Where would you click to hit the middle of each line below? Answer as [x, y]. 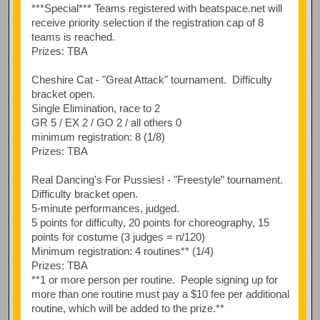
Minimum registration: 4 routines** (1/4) [122, 251]
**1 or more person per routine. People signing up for [154, 279]
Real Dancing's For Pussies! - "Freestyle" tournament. [158, 179]
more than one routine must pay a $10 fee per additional [160, 294]
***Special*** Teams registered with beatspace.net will [156, 8]
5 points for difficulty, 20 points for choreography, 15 [150, 222]
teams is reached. [73, 36]
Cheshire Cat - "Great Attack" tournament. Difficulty [151, 79]
